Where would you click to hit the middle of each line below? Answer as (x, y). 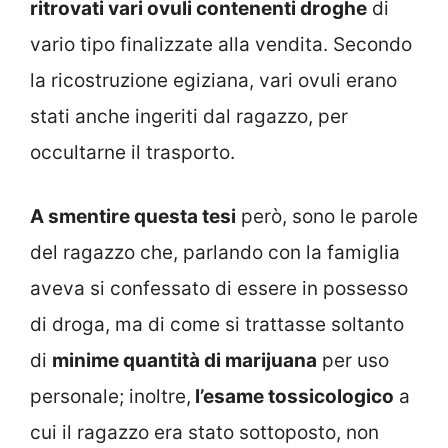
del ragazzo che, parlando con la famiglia (215, 253)
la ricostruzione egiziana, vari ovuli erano (213, 80)
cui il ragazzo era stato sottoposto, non (204, 433)
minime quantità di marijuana (184, 361)
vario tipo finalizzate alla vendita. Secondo (221, 44)
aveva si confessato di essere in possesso (219, 289)
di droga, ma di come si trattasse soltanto (217, 325)
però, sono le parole (327, 217)
